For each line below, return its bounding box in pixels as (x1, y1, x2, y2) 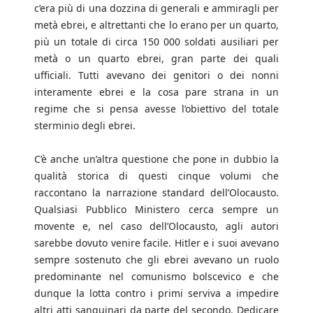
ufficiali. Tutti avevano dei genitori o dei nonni (34, 68, 279, 82)
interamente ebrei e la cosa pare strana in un (34, 85, 279, 99)
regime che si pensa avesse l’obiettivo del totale (34, 102, 279, 116)
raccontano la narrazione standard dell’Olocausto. (34, 186, 279, 200)
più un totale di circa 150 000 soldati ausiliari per (34, 35, 279, 49)
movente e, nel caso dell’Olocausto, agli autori (34, 219, 279, 233)
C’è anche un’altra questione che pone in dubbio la (34, 152, 279, 166)
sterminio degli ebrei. (34, 119, 136, 133)
